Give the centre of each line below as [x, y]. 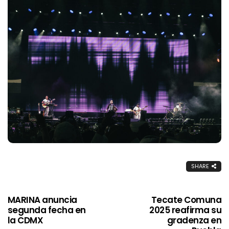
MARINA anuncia [42, 200]
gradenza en [194, 220]
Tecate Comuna [186, 200]
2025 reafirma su [185, 210]
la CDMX [26, 220]
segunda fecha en [47, 210]
